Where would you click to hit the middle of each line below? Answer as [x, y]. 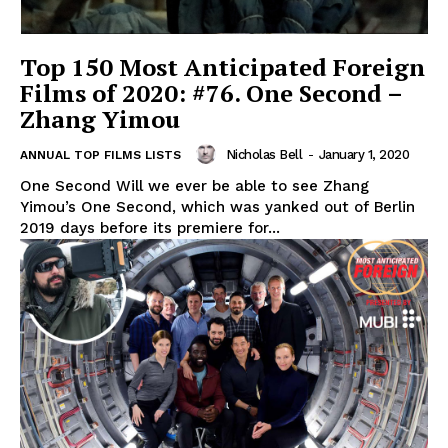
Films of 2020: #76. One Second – [211, 93]
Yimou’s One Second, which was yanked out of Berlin [217, 207]
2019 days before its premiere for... [150, 228]
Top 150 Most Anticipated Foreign [222, 67]
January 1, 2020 [363, 154]
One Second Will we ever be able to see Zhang [194, 186]
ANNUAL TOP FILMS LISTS [100, 155]
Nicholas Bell [263, 154]
